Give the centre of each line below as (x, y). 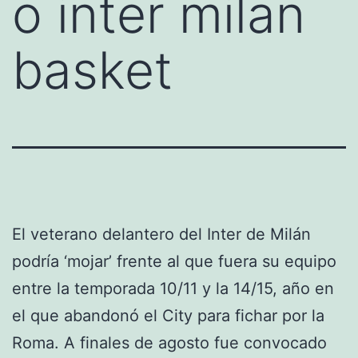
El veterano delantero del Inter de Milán (161, 234)
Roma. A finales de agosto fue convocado (169, 342)
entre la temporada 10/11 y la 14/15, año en (173, 288)
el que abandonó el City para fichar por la (168, 315)
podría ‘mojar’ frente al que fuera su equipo (174, 261)
